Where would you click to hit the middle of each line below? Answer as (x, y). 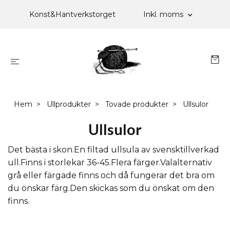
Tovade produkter (137, 104)
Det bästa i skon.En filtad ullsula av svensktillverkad (113, 150)
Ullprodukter (69, 104)
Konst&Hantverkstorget (72, 14)
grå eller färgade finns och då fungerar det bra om (111, 175)
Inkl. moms (164, 14)
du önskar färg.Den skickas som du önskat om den (111, 188)
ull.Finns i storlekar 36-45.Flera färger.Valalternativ (110, 162)
